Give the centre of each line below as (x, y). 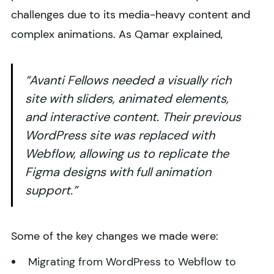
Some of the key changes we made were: (115, 236)
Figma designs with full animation (118, 172)
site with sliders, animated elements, (127, 99)
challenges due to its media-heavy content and (131, 15)
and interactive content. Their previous (133, 117)
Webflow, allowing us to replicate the (127, 154)
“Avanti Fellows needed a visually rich (128, 80)
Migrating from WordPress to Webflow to (132, 262)
